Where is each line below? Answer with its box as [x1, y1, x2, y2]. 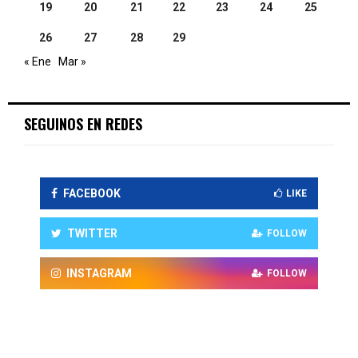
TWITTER [67, 226, 117, 240]
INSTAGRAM [66, 266, 132, 280]
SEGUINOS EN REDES [24, 113, 142, 134]
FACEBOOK [63, 186, 121, 200]
